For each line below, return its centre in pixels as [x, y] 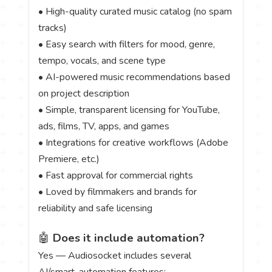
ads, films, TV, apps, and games [104, 127]
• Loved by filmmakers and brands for [118, 192]
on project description [84, 94]
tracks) [53, 28]
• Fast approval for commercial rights [116, 176]
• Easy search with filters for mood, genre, [127, 45]
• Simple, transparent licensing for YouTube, [129, 110]
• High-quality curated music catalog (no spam [135, 12]
